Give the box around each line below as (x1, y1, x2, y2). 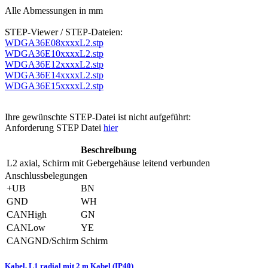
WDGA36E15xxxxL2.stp (5, 81, 103, 92)
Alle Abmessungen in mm (5, 5, 103, 16)
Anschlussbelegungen (5, 170, 87, 181)
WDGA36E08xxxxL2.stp (5, 38, 103, 48)
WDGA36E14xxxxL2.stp (5, 70, 103, 81)
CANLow (7, 223, 45, 233)
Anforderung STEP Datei (5, 123, 103, 133)
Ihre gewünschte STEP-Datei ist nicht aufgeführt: (5, 112, 191, 123)
